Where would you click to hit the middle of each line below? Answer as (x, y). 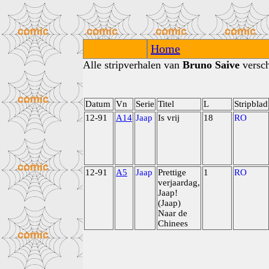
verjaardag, (179, 183)
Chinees (173, 223)
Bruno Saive (211, 65)
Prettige (172, 172)
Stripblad (251, 104)
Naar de (173, 213)
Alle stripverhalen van (133, 65)
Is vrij (169, 118)
